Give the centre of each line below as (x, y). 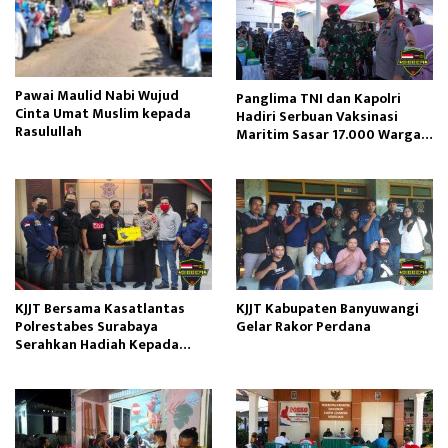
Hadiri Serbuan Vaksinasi (317, 116)
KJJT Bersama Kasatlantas (100, 309)
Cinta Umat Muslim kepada (103, 114)
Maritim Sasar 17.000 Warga (328, 134)
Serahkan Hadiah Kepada (97, 345)
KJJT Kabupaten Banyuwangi (327, 309)
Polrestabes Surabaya (86, 327)
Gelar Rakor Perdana (303, 327)
